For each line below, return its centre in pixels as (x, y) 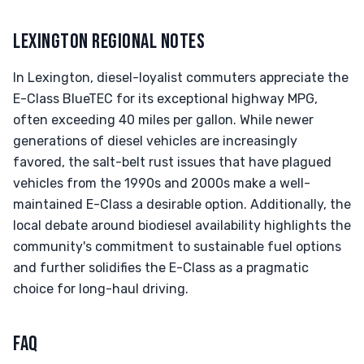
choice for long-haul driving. (101, 289)
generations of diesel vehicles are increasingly (155, 141)
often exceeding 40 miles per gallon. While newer (163, 120)
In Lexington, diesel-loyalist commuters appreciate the (181, 78)
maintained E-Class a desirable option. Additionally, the (182, 204)
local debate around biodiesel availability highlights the (182, 225)
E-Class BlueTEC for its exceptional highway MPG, (165, 99)
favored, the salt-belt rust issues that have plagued (172, 162)
